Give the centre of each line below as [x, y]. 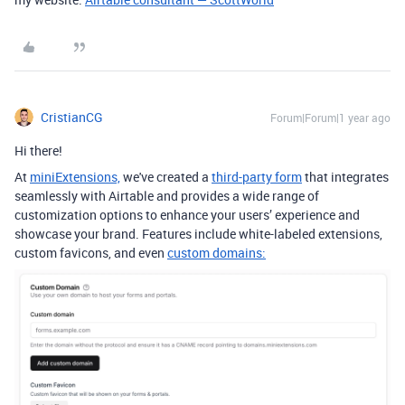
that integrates [347, 177]
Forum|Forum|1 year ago [330, 118]
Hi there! [38, 151]
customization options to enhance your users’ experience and [187, 215]
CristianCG [72, 117]
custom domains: [217, 253]
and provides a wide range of [238, 196]
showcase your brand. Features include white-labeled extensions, [198, 234]
